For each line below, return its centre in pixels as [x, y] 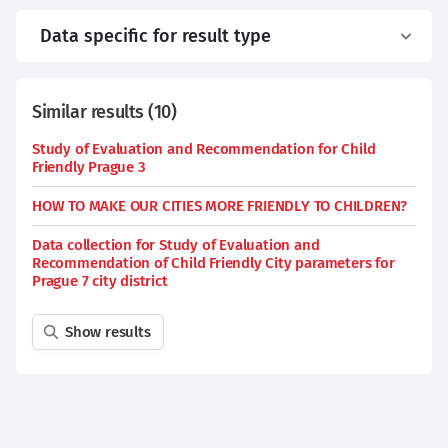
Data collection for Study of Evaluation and [176, 245]
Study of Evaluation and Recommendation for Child [204, 149]
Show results [108, 332]
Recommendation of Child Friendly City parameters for [213, 263]
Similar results [88, 112]
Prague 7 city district [100, 281]
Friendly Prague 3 [89, 167]
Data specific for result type [155, 36]
